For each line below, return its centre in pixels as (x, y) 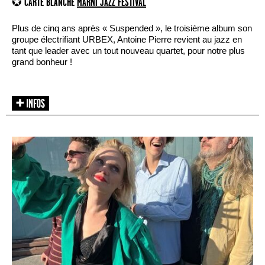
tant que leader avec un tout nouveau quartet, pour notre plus (128, 51)
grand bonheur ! (42, 62)
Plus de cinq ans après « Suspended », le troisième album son (132, 28)
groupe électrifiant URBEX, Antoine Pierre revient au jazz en (127, 40)
